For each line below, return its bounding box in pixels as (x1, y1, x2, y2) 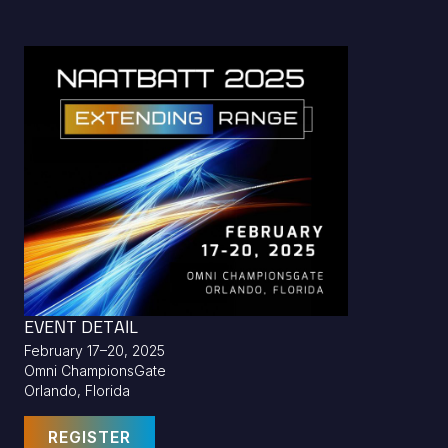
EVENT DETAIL (24, 318, 138, 337)
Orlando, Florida (24, 381, 130, 399)
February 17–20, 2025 (24, 341, 165, 359)
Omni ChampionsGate (24, 361, 166, 379)
